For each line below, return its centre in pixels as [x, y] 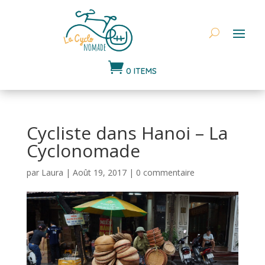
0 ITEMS [141, 71]
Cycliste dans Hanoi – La [127, 132]
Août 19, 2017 [99, 172]
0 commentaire [165, 172]
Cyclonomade [83, 150]
